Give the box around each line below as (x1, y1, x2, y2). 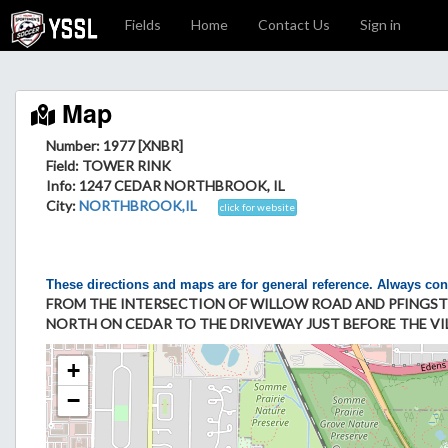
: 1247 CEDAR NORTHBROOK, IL (72, 177, 285, 194)
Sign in (360, 16, 401, 33)
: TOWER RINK (75, 157, 171, 174)
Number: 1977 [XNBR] (46, 137, 183, 154)
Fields (125, 16, 161, 33)
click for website (220, 200, 295, 213)
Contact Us (258, 16, 330, 33)
